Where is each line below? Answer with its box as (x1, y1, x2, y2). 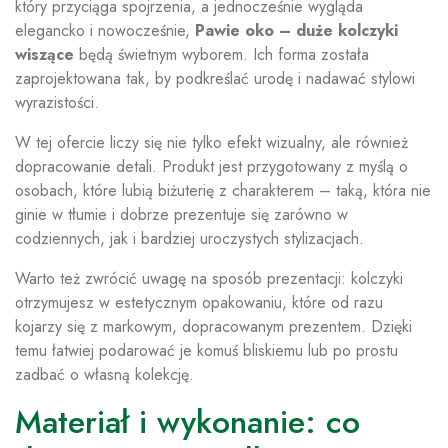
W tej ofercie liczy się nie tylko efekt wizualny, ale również (15, 131, 408, 154)
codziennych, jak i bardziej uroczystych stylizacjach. (15, 227, 364, 250)
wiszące (15, 43, 74, 66)
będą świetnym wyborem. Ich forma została (74, 43, 369, 66)
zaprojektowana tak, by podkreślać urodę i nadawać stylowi (15, 67, 415, 90)
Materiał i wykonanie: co (15, 399, 360, 445)
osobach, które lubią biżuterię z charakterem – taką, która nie (15, 179, 431, 202)
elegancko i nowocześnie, (15, 19, 195, 42)
